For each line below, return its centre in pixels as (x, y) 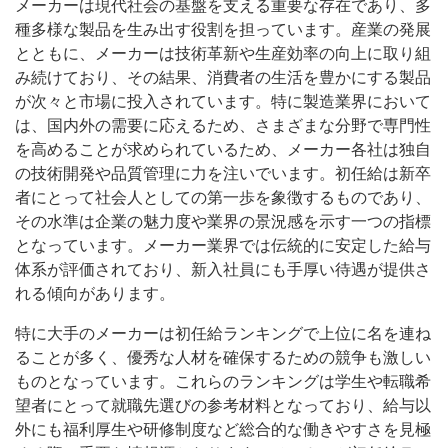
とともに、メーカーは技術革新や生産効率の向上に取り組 (223, 54)
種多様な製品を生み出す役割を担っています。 (183, 30)
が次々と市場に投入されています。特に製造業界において (223, 102)
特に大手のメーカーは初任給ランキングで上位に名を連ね (223, 334)
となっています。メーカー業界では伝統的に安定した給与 (223, 246)
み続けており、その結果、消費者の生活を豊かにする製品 (223, 78)
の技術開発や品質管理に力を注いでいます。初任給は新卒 (223, 174)
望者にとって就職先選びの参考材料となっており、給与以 (223, 406)
